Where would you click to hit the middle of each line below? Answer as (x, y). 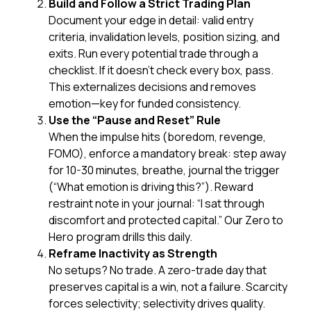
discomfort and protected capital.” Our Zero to (166, 220)
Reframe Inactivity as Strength (133, 254)
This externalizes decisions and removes (152, 87)
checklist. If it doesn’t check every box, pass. (161, 70)
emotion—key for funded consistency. (145, 104)
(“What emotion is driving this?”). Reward (151, 187)
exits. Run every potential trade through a (153, 54)
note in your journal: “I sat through (180, 204)
